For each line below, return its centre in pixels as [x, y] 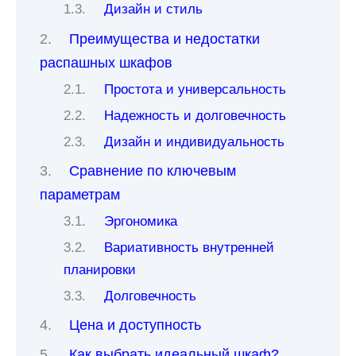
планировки [100, 269]
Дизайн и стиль [154, 10]
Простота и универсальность [195, 89]
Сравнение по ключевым [153, 170]
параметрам [80, 194]
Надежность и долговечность [195, 115]
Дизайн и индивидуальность [195, 141]
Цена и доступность [135, 325]
